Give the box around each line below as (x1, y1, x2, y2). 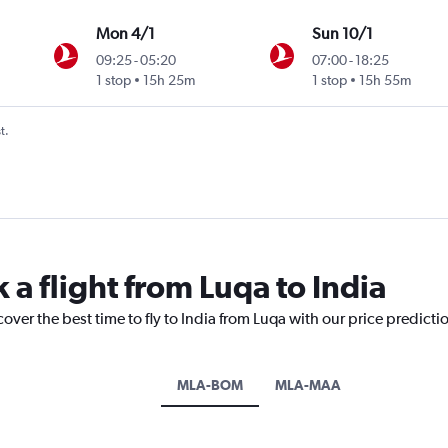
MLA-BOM (176, 377, 243, 394)
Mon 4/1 (96, 24, 156, 44)
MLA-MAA (274, 377, 341, 394)
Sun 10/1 (311, 24, 373, 44)
